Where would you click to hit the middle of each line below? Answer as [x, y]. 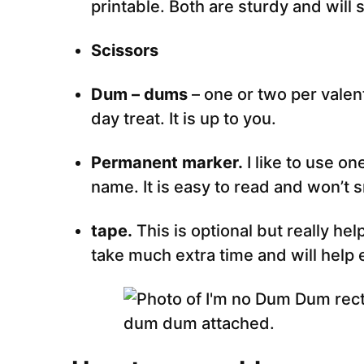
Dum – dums [141, 94]
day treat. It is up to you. [184, 119]
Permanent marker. [167, 162]
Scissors [125, 50]
